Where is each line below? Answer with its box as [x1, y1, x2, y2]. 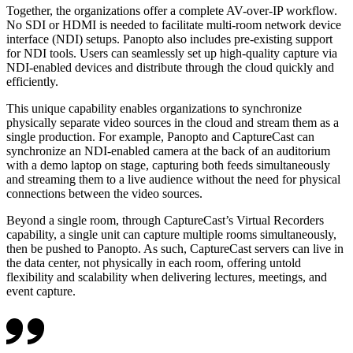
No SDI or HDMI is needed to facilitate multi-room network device [6, 18, 341, 32]
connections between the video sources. [6, 187, 203, 201]
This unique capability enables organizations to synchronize [6, 102, 302, 116]
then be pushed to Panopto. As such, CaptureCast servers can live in [6, 242, 344, 256]
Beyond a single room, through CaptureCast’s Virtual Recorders [6, 214, 324, 228]
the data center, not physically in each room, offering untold [6, 256, 301, 270]
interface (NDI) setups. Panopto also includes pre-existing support [6, 32, 333, 46]
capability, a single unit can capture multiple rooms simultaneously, [6, 228, 336, 242]
